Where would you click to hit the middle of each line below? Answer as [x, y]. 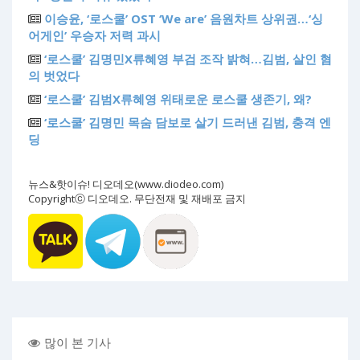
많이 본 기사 [78, 342]
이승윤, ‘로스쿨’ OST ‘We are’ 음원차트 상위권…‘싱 [184, 18]
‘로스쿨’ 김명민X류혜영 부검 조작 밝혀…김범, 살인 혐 [188, 58]
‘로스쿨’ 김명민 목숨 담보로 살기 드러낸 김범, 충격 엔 [188, 122]
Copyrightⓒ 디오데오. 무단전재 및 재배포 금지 [137, 198]
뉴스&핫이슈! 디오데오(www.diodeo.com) [126, 184]
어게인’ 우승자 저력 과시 [94, 35]
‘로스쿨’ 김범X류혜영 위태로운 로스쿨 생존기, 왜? [178, 98]
